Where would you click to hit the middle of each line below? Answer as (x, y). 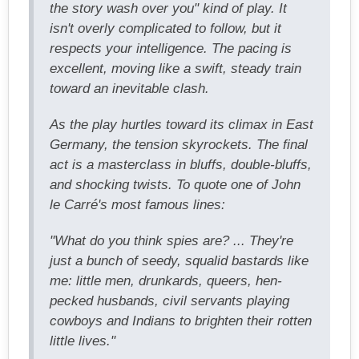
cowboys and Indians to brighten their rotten (181, 321)
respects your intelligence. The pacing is (171, 48)
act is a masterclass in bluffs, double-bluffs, (181, 164)
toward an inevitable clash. (129, 88)
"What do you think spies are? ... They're (171, 240)
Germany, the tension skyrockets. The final (179, 144)
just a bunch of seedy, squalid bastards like (179, 260)
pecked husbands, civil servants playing (169, 301)
